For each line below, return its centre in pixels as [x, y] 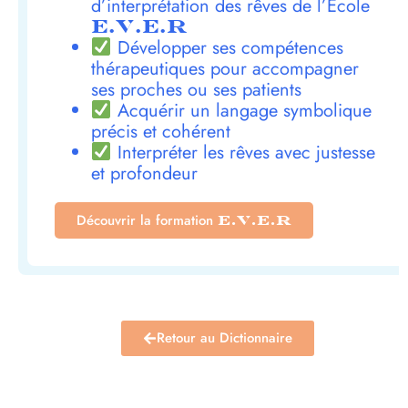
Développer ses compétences [227, 48]
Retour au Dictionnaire [224, 338]
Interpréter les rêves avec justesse [243, 153]
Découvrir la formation [147, 221]
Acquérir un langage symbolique [241, 111]
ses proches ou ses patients [196, 90]
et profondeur [144, 174]
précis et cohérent [161, 132]
